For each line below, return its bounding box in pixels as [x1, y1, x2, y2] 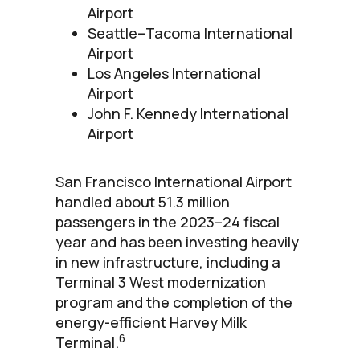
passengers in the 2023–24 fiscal [55, 211, 280, 231]
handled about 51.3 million [55, 191, 230, 211]
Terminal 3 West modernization [55, 272, 266, 292]
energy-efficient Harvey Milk [55, 312, 247, 332]
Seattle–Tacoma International [88, 22, 292, 43]
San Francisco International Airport [55, 171, 292, 191]
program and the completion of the [55, 292, 292, 312]
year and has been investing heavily [55, 231, 299, 252]
